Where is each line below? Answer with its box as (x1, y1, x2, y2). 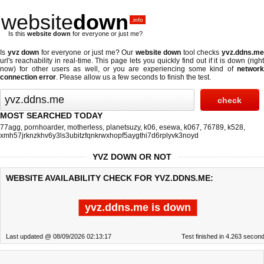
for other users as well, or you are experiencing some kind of (16, 65, 237, 73)
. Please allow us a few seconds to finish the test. (56, 73, 211, 81)
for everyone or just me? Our (39, 48, 136, 57)
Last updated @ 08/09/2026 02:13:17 (6, 233, 111, 240)
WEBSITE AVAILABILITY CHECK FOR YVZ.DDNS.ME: (6, 173, 213, 183)
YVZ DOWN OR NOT (93, 152, 171, 161)
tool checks (181, 48, 222, 57)
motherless (67, 123, 103, 131)
